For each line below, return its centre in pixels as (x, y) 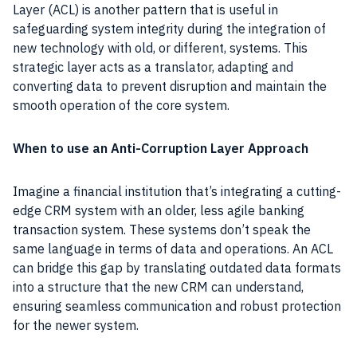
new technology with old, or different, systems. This (160, 47)
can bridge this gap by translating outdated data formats (177, 267)
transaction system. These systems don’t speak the (162, 229)
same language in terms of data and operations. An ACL (173, 248)
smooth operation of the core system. (121, 105)
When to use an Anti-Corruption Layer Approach (161, 148)
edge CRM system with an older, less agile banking (159, 210)
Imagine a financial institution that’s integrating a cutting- (177, 191)
